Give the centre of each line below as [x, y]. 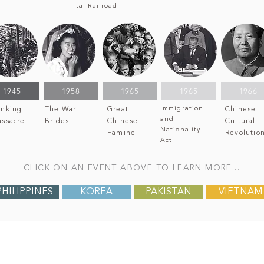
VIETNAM [241, 192]
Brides [57, 121]
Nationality [181, 130]
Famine [122, 133]
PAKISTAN [168, 192]
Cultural [240, 121]
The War [61, 110]
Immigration [182, 109]
